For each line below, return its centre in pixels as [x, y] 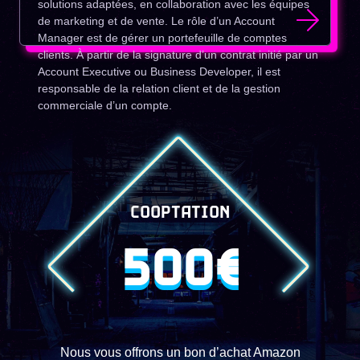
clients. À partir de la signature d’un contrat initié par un [178, 55]
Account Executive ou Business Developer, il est [159, 72]
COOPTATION [180, 213]
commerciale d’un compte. [105, 105]
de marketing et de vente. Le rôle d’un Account [156, 21]
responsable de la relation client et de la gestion [159, 88]
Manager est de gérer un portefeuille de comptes [162, 38]
